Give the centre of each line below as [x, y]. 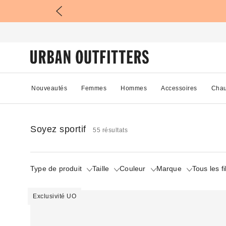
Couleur [133, 168]
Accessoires [179, 88]
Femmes [94, 88]
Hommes [134, 88]
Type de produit [56, 168]
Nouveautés [49, 88]
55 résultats [110, 130]
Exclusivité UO [54, 196]
